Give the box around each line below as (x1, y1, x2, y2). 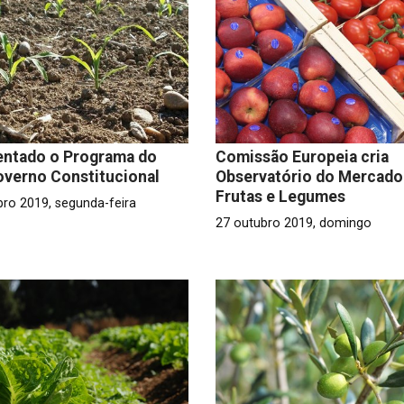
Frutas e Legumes (215, 187, 345, 206)
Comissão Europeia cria (215, 147, 389, 166)
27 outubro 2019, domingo (215, 215, 372, 231)
